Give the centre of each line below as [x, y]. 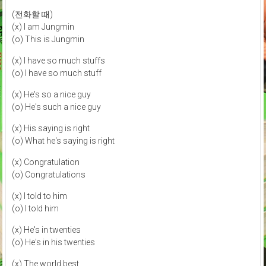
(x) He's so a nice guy [51, 95]
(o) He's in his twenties [53, 243]
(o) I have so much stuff [56, 73]
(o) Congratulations [48, 175]
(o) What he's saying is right [63, 141]
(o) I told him [35, 209]
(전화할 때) [32, 15]
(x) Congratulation [45, 162]
